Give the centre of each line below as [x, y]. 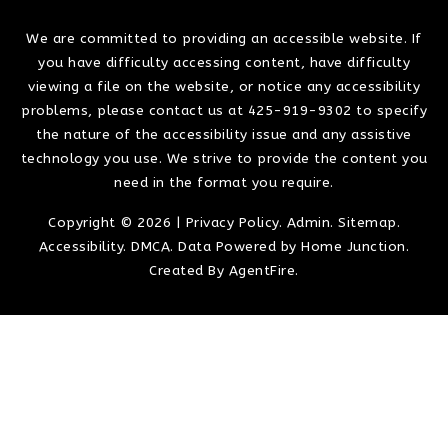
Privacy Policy [232, 222]
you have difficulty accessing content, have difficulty [224, 62]
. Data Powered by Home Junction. [290, 246]
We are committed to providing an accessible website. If [224, 38]
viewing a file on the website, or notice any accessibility [224, 86]
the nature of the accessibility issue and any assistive [224, 134]
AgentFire [262, 270]
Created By [189, 270]
